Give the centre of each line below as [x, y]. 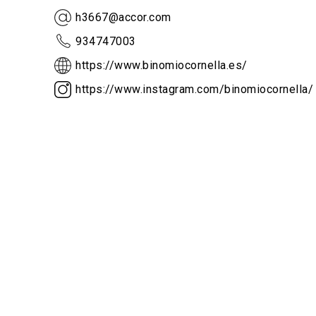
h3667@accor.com [123, 18]
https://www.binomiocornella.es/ [162, 66]
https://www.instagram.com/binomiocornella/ [194, 90]
